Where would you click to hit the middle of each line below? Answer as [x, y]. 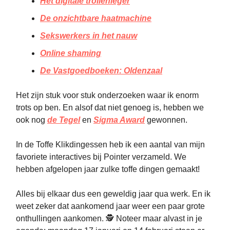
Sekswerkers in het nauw [89, 35]
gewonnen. [166, 120]
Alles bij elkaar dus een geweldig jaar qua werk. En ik [113, 194]
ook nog [32, 120]
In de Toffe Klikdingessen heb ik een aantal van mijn [110, 144]
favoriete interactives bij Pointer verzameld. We [101, 157]
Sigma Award [119, 120]
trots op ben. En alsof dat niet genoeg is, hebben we [110, 107]
